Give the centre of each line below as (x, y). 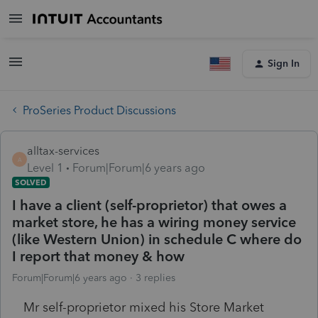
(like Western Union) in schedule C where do (157, 239)
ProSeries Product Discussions (99, 110)
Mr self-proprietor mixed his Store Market (144, 307)
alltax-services (63, 150)
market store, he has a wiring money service (154, 222)
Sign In (284, 64)
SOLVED (31, 182)
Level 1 (45, 168)
